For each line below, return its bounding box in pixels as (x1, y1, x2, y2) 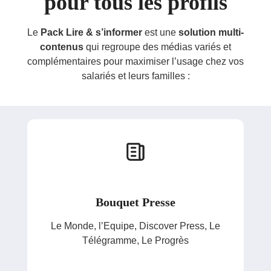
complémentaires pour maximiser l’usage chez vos (27, 56, 244, 67)
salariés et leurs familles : (81, 70, 190, 81)
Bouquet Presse (96, 195, 175, 209)
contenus (40, 41, 83, 52)
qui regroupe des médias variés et (83, 41, 231, 52)
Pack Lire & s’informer (41, 27, 142, 38)
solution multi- (178, 27, 244, 38)
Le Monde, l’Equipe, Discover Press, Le (51, 220, 220, 231)
